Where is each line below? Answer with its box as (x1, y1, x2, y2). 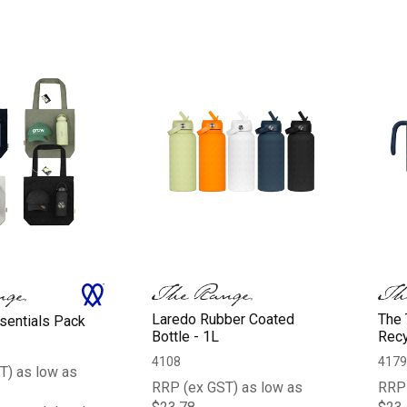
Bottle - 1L (152, 327, 220, 345)
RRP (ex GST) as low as (152, 378, 303, 396)
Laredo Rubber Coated (152, 310, 295, 328)
